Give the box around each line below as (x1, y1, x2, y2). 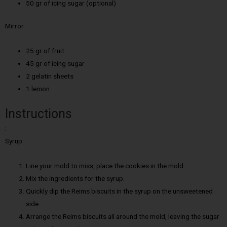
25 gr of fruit (26, 47, 65, 55)
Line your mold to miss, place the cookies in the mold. (26, 161, 185, 170)
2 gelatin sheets (26, 72, 74, 81)
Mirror (5, 22, 24, 30)
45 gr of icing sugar (26, 59, 85, 68)
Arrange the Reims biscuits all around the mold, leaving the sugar (26, 212, 220, 220)
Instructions (5, 106, 72, 121)
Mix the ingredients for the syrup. (26, 174, 125, 182)
